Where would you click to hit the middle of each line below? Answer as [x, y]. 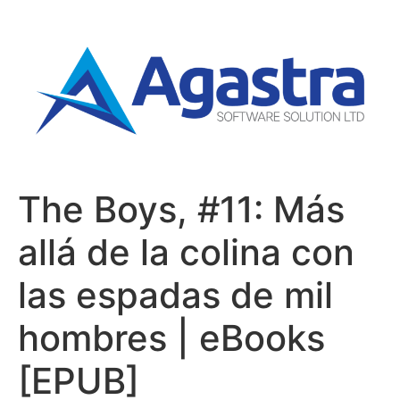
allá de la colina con [186, 253]
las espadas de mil [175, 296]
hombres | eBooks [171, 338]
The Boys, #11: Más [181, 210]
